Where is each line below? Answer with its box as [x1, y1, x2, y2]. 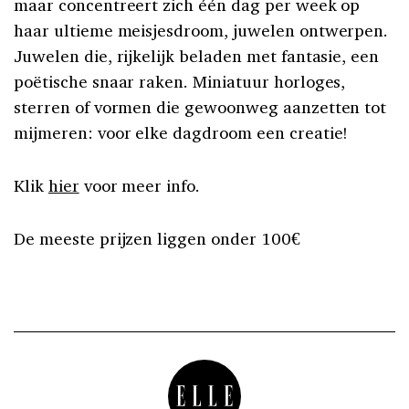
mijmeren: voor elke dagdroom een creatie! [14, 121, 349, 143]
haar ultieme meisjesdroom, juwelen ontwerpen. [14, 18, 389, 41]
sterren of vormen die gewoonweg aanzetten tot [14, 95, 387, 118]
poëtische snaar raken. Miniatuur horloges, [14, 69, 346, 92]
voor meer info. [79, 173, 201, 196]
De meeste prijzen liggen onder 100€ [14, 226, 300, 249]
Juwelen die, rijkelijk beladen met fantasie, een [14, 44, 380, 67]
